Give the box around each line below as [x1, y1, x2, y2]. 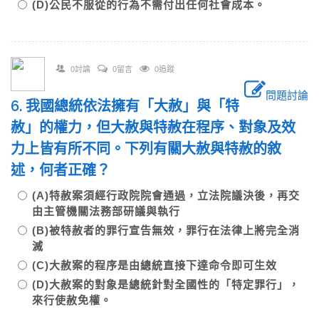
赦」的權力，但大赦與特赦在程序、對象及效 [11, 119, 296, 136]
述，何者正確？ [11, 162, 125, 179]
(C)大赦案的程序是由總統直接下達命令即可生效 [32, 259, 300, 271]
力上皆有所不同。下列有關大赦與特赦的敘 [11, 140, 281, 157]
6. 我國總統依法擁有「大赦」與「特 [11, 98, 239, 115]
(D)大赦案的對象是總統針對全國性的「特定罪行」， [32, 278, 300, 291]
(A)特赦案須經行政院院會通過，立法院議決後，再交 [32, 189, 300, 202]
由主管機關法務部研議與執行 [32, 205, 192, 217]
